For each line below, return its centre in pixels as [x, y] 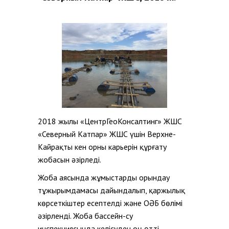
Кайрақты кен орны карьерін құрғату [102, 147]
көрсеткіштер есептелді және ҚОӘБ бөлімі [110, 203]
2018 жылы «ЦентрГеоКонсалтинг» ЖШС [110, 121]
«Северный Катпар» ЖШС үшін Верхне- [107, 134]
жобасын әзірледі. [70, 159]
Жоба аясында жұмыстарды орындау [104, 177]
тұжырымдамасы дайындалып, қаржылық [111, 190]
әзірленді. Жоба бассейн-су [85, 216]
